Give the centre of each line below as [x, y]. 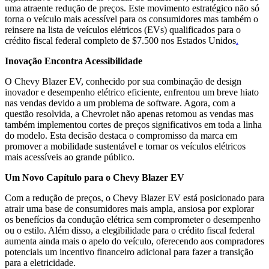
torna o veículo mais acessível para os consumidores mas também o [131, 19]
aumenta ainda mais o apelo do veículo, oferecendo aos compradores [134, 241]
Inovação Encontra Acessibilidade [74, 61]
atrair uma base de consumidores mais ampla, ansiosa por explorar [129, 208]
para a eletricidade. [40, 262]
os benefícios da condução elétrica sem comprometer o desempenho [133, 219]
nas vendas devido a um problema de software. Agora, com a [120, 103]
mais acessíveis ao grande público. [70, 157]
